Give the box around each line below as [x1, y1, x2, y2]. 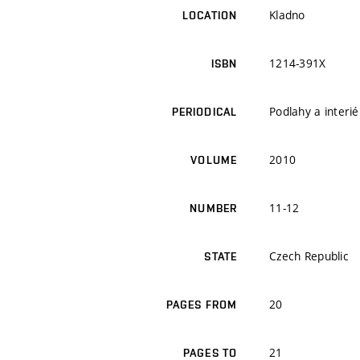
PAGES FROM [166, 298, 237, 312]
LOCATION [182, 9, 237, 22]
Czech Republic [269, 248, 349, 264]
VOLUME [190, 153, 237, 167]
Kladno [269, 7, 305, 23]
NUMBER [190, 202, 237, 215]
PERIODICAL [171, 105, 237, 119]
